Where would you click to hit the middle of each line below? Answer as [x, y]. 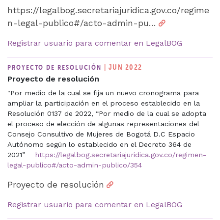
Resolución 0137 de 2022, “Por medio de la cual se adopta [107, 113]
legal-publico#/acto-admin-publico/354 [75, 165]
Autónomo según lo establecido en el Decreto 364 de [99, 144]
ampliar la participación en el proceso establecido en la [104, 103]
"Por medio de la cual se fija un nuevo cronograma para [103, 93]
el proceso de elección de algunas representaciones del [103, 124]
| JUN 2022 [123, 67]
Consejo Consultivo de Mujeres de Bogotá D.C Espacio [101, 134]
